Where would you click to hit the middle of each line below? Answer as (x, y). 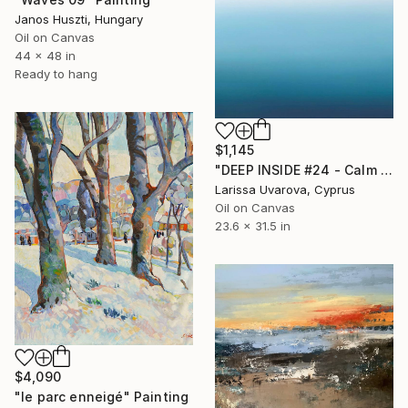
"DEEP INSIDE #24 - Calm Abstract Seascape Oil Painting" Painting (386, 169)
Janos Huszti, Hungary (79, 20)
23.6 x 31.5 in (253, 225)
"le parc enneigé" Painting (102, 397)
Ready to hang (56, 74)
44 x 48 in (45, 56)
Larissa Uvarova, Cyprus (285, 189)
